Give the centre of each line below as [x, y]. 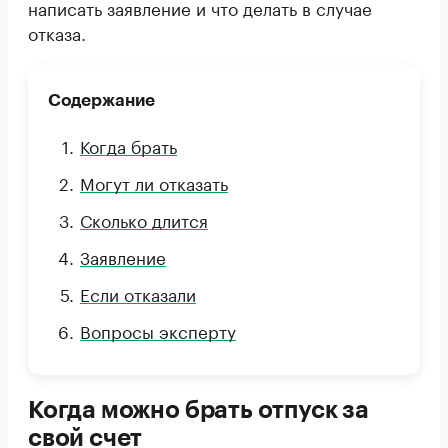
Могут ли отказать [154, 182]
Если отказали [138, 293]
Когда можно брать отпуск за [198, 410]
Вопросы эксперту [158, 330]
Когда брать [128, 145]
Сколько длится [144, 219]
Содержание [101, 100]
